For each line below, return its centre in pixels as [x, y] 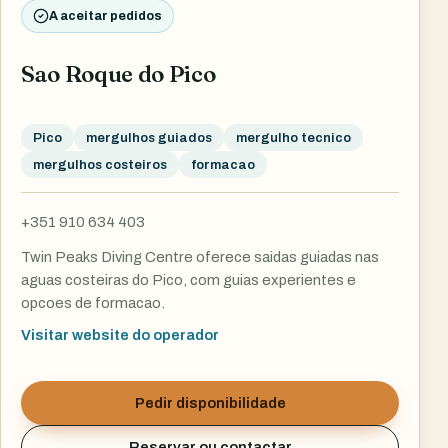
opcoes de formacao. [93, 302]
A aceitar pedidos [105, 15]
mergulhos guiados [149, 137]
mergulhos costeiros [100, 164]
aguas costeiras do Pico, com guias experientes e [188, 279]
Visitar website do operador [120, 334]
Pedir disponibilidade [210, 402]
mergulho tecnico [293, 137]
